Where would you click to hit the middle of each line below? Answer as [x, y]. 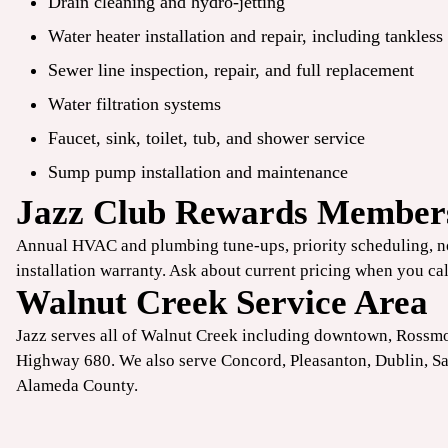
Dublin [399, 361]
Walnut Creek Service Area [222, 303]
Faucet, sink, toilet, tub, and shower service [206, 138]
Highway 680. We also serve [118, 361]
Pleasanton [328, 361]
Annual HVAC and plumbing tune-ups [150, 246]
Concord [251, 361]
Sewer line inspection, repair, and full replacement [231, 70]
